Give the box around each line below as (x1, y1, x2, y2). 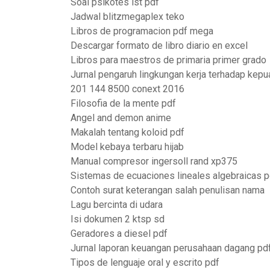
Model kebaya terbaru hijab (71, 141, 184, 152)
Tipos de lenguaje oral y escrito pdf (71, 257, 219, 268)
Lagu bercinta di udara (71, 199, 163, 210)
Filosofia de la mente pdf (71, 98, 176, 109)
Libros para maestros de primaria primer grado (71, 54, 266, 66)
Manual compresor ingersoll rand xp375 (71, 155, 237, 167)
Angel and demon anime (71, 112, 171, 124)
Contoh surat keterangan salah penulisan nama (71, 184, 265, 196)
